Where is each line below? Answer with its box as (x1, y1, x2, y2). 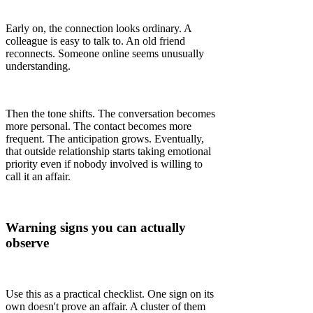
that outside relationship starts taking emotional (6, 145, 211, 158)
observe (6, 235, 49, 250)
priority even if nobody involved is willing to (6, 158, 203, 170)
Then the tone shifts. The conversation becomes (6, 108, 215, 120)
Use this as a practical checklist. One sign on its (6, 287, 214, 300)
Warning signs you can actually (6, 219, 186, 235)
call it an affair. (6, 170, 71, 183)
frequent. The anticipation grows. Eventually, (6, 133, 204, 145)
